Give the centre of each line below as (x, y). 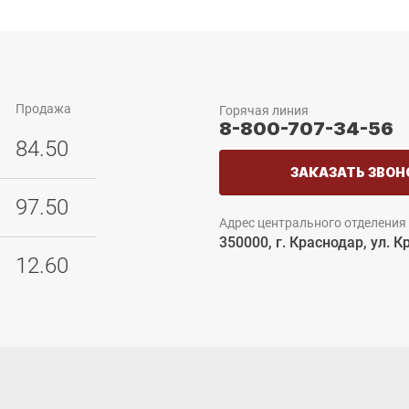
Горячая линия (264, 110)
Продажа (43, 109)
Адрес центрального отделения (313, 223)
